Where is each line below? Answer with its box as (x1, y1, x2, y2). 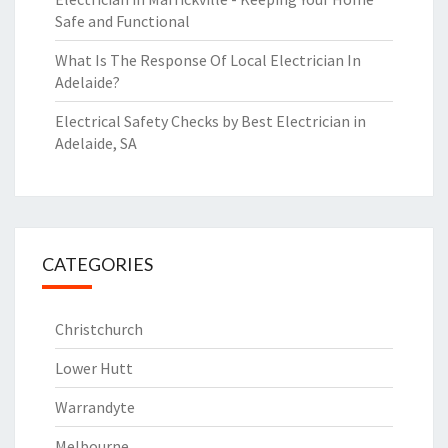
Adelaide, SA (55, 133, 137, 153)
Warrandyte (55, 397, 135, 417)
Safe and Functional (55, 11, 190, 31)
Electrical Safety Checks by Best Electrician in (55, 111, 366, 131)
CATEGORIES (42, 253, 153, 275)
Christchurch (55, 319, 143, 339)
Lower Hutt (55, 358, 133, 378)
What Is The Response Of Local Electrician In (55, 50, 361, 70)
